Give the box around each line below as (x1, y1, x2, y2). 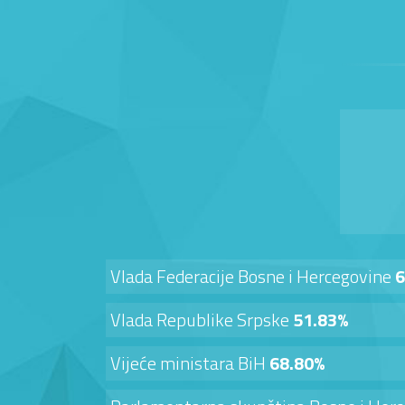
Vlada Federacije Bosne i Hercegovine (110, 261, 395, 290)
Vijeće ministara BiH (110, 348, 269, 377)
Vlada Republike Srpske (110, 305, 289, 334)
